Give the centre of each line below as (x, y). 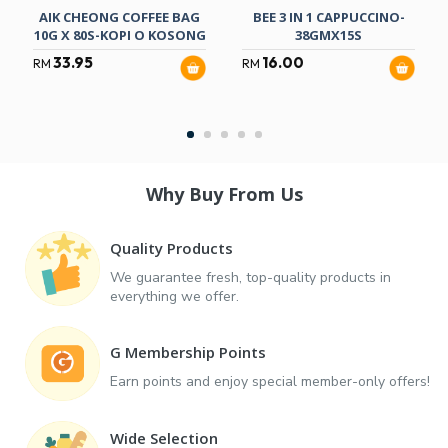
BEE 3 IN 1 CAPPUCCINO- (328, 17)
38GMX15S (328, 35)
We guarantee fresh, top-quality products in (250, 277)
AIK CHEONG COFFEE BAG (119, 17)
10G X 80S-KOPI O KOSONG (119, 35)
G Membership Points (188, 352)
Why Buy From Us (224, 194)
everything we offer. (174, 296)
